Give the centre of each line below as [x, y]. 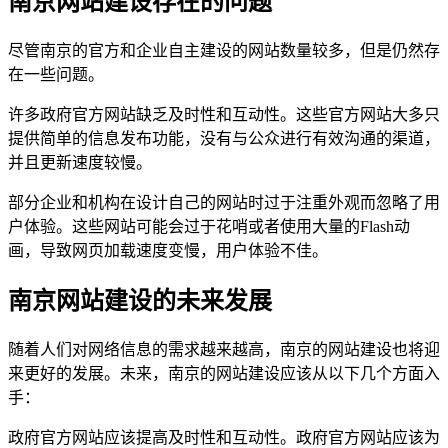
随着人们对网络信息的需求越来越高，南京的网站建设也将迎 [224, 350]
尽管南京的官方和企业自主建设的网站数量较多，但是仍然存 [224, 51]
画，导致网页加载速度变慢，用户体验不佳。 [168, 251]
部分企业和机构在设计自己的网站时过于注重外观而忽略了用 [224, 203]
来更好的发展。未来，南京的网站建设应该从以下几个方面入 [224, 374]
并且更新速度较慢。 [80, 163]
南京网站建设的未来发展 [140, 301]
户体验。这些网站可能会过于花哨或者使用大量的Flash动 [209, 227]
